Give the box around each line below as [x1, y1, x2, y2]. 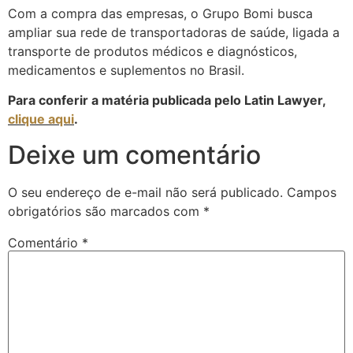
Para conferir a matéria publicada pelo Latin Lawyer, [8, 92, 325, 109]
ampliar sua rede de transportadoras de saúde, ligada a [8, 24, 340, 40]
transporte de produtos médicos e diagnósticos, [8, 43, 297, 59]
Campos [287, 184, 336, 200]
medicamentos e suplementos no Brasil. [8, 61, 244, 78]
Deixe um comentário [8, 139, 261, 170]
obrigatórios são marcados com [8, 203, 203, 219]
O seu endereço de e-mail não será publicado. [8, 184, 283, 200]
